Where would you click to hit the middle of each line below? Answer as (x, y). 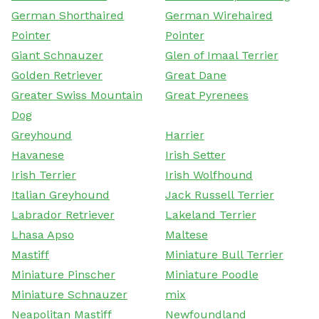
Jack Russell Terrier (220, 194)
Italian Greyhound (61, 194)
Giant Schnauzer (57, 55)
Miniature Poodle (212, 274)
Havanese (38, 155)
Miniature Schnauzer (69, 294)
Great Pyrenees (207, 95)
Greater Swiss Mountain (77, 95)
